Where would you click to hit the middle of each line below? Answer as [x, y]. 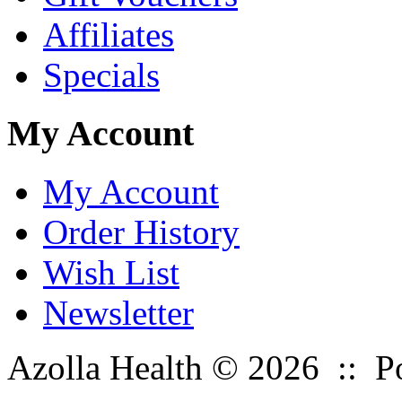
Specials [101, 75]
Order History [141, 232]
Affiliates [109, 35]
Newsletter [118, 312]
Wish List [111, 272]
